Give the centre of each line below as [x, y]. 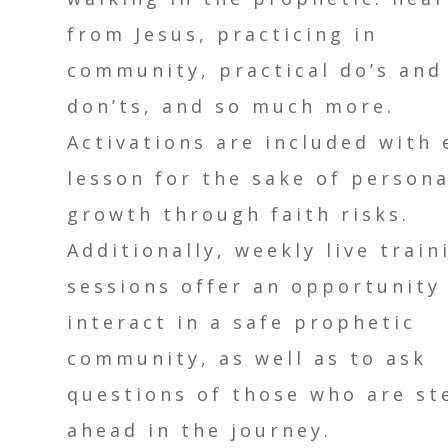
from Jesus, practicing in [223, 34]
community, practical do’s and [255, 70]
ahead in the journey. [200, 430]
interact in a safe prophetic [242, 322]
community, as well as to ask [247, 358]
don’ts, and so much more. [231, 106]
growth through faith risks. [239, 214]
